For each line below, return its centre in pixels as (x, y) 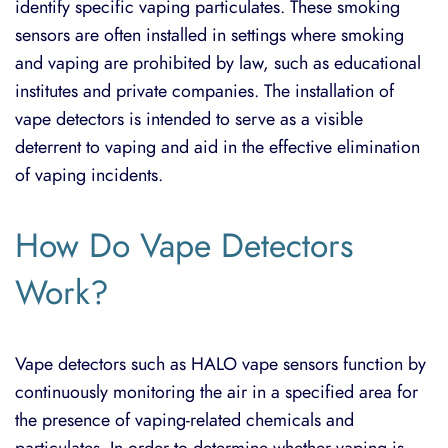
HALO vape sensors (264, 363)
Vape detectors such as (103, 363)
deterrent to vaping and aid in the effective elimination (217, 146)
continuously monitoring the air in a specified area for (216, 391)
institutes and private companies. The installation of (204, 90)
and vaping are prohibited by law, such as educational (218, 62)
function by (382, 363)
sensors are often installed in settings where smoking (209, 34)
